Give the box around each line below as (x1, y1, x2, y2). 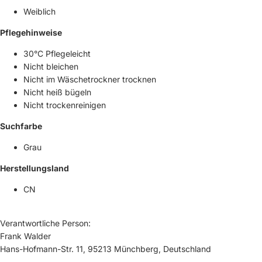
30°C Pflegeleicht (23, 48, 91, 58)
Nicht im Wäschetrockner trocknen (23, 74, 156, 84)
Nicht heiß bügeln (23, 87, 91, 97)
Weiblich (23, 6, 56, 16)
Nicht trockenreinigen (23, 99, 106, 110)
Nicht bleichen (23, 61, 78, 71)
